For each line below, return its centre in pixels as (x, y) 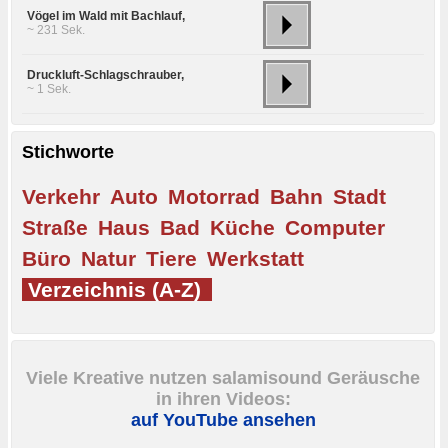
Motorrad (214, 196)
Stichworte (68, 152)
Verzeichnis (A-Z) (114, 289)
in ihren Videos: (223, 399)
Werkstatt (255, 258)
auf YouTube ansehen (223, 420)
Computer (335, 227)
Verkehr (61, 196)
